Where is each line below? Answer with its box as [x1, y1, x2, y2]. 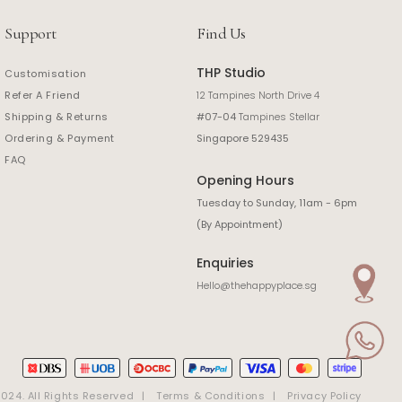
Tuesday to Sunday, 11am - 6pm [197, 196, 360, 210]
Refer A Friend [4, 88, 81, 102]
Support [4, 23, 57, 43]
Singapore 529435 [197, 131, 289, 145]
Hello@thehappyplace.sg [197, 278, 317, 293]
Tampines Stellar [236, 109, 319, 124]
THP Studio [197, 64, 266, 82]
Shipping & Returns [4, 109, 109, 124]
